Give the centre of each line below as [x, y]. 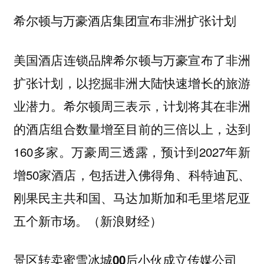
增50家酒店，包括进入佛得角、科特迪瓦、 [132, 174]
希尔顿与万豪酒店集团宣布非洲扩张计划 [125, 21]
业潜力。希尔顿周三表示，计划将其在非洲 [132, 105]
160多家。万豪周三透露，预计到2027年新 [132, 151]
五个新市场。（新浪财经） [88, 220]
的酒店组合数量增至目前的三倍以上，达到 [132, 128]
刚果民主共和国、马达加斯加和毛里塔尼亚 [132, 197]
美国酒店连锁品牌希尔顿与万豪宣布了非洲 [132, 59]
